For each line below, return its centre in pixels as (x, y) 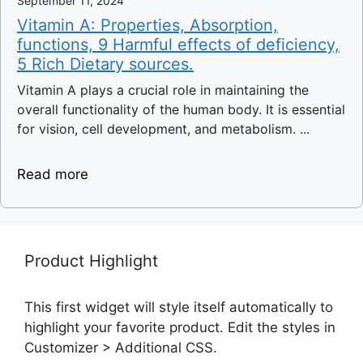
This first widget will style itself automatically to (179, 307)
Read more (53, 175)
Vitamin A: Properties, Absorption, (147, 26)
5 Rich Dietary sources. (105, 64)
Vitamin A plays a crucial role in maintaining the (163, 90)
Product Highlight (91, 261)
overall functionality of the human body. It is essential (181, 110)
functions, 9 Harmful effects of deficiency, (178, 45)
